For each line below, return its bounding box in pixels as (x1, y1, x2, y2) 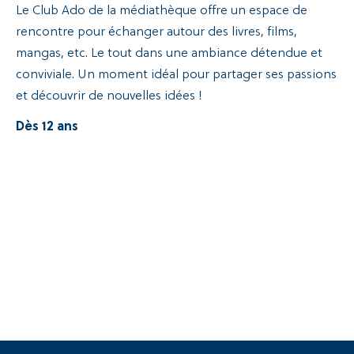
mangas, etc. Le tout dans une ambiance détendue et (16, 46, 322, 61)
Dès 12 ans (16, 119, 78, 134)
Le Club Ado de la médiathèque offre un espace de (16, 3, 307, 18)
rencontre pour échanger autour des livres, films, (16, 24, 297, 40)
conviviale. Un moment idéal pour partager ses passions (16, 67, 337, 82)
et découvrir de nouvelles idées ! (16, 88, 202, 104)
